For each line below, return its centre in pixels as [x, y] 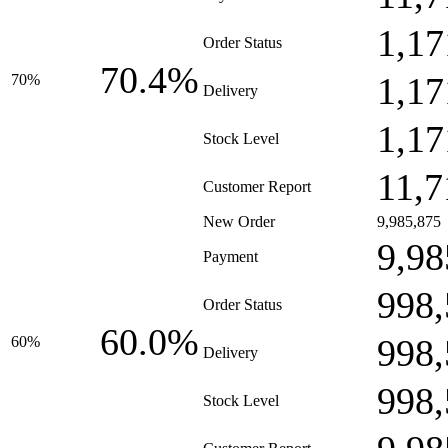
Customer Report [257, 186]
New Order [239, 221]
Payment [230, 256]
